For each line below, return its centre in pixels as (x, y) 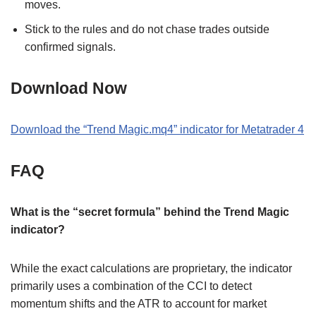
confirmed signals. (70, 47)
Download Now (69, 88)
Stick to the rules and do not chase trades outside (147, 29)
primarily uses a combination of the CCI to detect (131, 286)
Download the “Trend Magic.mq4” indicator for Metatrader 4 (157, 129)
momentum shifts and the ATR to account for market (139, 303)
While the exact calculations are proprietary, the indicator (151, 268)
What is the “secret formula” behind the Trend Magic (150, 212)
